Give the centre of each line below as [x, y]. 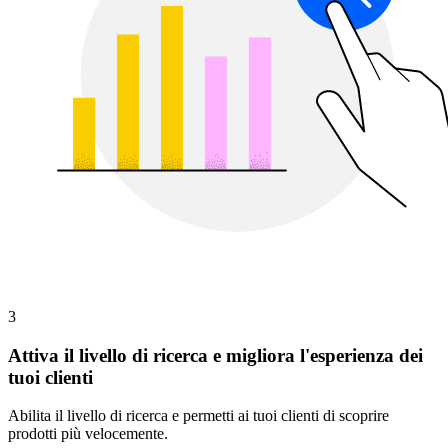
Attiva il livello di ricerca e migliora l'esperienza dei [215, 355]
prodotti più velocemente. [88, 434]
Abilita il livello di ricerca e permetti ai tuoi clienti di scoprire [198, 416]
